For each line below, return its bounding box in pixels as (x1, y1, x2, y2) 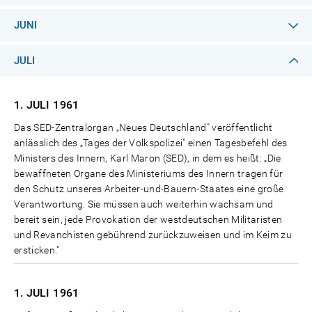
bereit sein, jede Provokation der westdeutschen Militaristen (14, 214, 283, 225)
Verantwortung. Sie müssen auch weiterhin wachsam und (14, 198, 274, 210)
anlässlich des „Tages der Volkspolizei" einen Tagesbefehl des (14, 137, 288, 148)
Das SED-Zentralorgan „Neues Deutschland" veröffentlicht (14, 122, 273, 133)
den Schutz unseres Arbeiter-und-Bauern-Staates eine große (14, 183, 284, 194)
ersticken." (14, 244, 60, 256)
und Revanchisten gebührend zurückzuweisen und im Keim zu (14, 229, 292, 240)
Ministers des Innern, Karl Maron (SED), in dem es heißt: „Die (14, 153, 281, 164)
